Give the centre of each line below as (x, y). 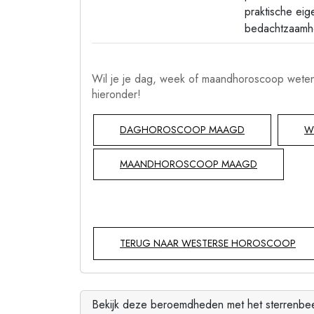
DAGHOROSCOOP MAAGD (182, 130)
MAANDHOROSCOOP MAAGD (189, 164)
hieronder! (116, 94)
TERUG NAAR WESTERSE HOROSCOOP (208, 243)
